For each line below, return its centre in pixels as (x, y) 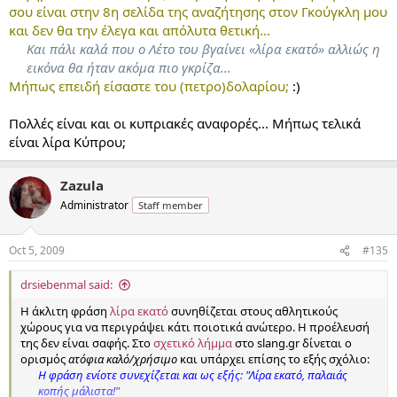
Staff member (171, 205)
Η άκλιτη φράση (65, 311)
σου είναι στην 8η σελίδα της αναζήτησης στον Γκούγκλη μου (198, 11)
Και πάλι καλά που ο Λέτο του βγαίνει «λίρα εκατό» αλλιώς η (203, 48)
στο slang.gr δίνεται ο (292, 343)
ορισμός (44, 359)
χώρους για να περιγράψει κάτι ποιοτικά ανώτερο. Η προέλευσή (195, 327)
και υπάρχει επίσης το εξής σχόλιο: (273, 359)
